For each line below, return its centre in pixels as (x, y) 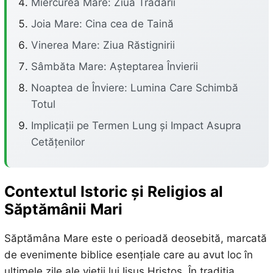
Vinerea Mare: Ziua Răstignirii (103, 45)
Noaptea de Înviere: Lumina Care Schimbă (134, 88)
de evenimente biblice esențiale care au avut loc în (128, 255)
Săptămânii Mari (63, 209)
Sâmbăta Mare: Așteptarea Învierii (114, 66)
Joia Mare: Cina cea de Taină (102, 24)
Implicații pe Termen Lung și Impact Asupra (136, 126)
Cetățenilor (58, 142)
